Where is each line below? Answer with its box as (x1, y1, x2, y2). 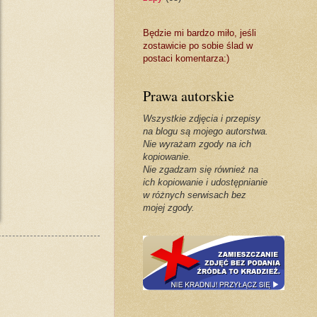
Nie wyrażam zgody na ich (142, 139, 251, 150)
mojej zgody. (142, 202, 195, 214)
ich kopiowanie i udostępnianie (142, 177, 267, 188)
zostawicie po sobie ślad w (142, 40, 253, 52)
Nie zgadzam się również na (142, 164, 258, 175)
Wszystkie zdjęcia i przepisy (142, 113, 260, 125)
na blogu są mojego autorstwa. (142, 126, 268, 137)
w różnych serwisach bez (142, 190, 246, 201)
